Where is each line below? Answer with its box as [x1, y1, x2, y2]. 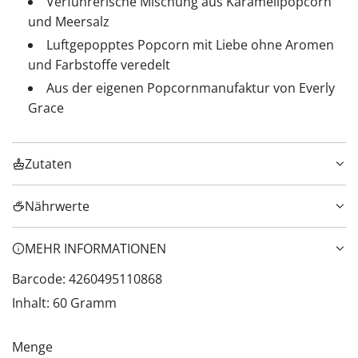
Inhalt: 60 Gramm [12, 294, 117, 312]
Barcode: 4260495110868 [12, 270, 162, 288]
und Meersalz [28, 13, 109, 31]
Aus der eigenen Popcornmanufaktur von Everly [46, 79, 335, 97]
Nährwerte [25, 197, 89, 216]
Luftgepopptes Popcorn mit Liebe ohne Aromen [46, 36, 334, 54]
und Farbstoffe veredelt [28, 56, 170, 74]
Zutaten [25, 155, 72, 173]
